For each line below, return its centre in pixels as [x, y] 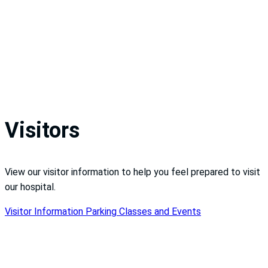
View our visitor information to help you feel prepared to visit [133, 172]
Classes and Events [160, 211]
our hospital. [30, 187]
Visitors [42, 130]
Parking [102, 211]
